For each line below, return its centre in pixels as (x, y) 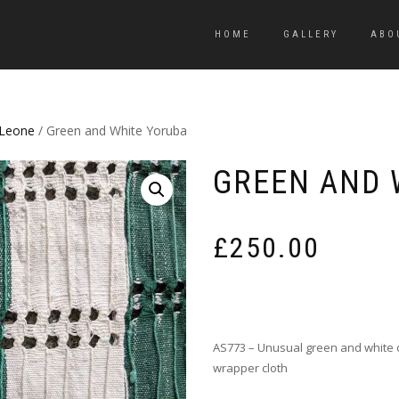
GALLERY (311, 34)
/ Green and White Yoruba (111, 130)
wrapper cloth (250, 368)
